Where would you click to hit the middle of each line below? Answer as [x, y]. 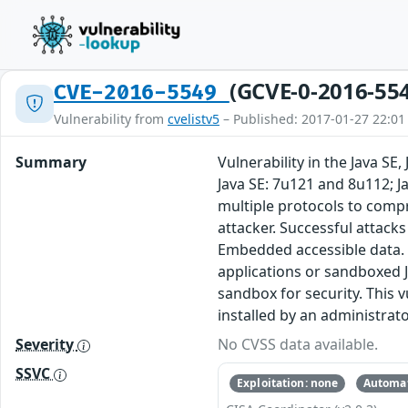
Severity [46, 344]
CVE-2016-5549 [142, 93]
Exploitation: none [288, 383]
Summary [51, 162]
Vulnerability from [111, 119]
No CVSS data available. [298, 344]
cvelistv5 [194, 119]
